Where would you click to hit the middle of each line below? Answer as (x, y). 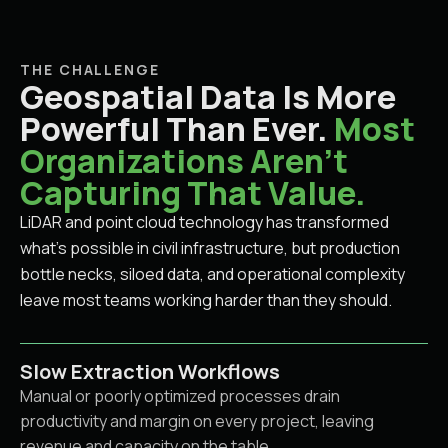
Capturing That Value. (193, 193)
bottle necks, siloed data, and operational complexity (212, 274)
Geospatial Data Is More (208, 97)
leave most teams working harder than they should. (206, 300)
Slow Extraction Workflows (150, 371)
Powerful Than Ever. (177, 129)
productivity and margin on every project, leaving (197, 421)
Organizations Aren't (184, 161)
